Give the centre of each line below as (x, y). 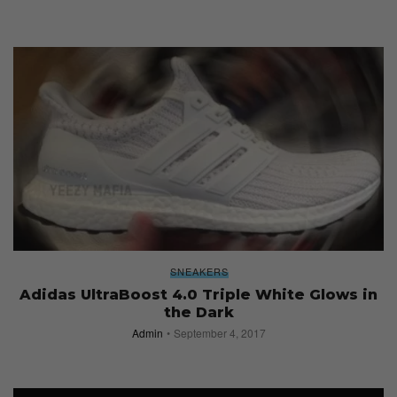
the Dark (198, 312)
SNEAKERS (199, 271)
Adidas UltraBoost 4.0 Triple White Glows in (198, 294)
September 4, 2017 (219, 332)
